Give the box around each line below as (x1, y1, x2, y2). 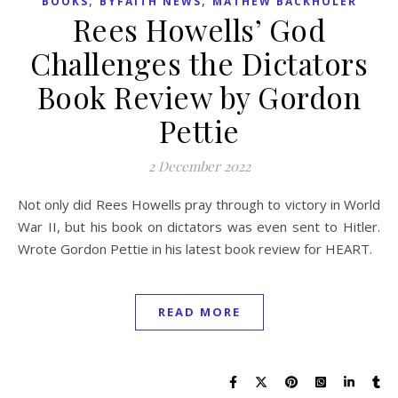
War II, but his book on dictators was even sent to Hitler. (18, 217, 380, 235)
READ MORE (157, 303, 241, 320)
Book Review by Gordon (36, 76, 362, 116)
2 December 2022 (147, 156, 251, 175)
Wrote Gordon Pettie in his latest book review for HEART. (18, 239, 372, 258)
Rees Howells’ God (72, 9, 326, 49)
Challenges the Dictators (30, 43, 368, 83)
